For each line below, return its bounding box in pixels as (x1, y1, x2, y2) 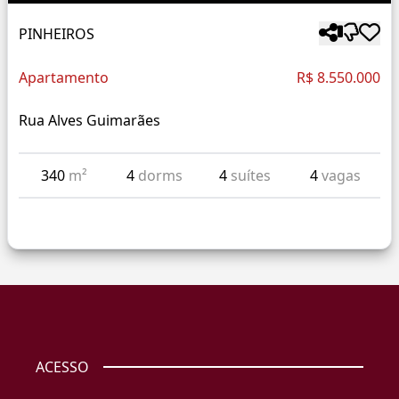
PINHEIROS (19, 23, 94, 44)
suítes (230, 166, 271, 186)
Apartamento (19, 68, 109, 88)
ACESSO (36, 357, 89, 378)
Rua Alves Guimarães (19, 110, 160, 131)
